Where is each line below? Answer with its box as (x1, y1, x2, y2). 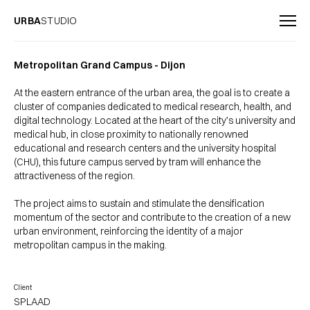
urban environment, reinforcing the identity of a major (14, 225, 243, 237)
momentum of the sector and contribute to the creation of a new (14, 211, 291, 224)
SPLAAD (14, 295, 51, 308)
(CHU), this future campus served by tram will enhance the (14, 156, 261, 168)
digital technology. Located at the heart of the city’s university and (14, 114, 295, 127)
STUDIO (41, 15, 77, 27)
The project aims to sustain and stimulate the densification (14, 197, 264, 210)
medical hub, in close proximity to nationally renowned (14, 128, 248, 140)
